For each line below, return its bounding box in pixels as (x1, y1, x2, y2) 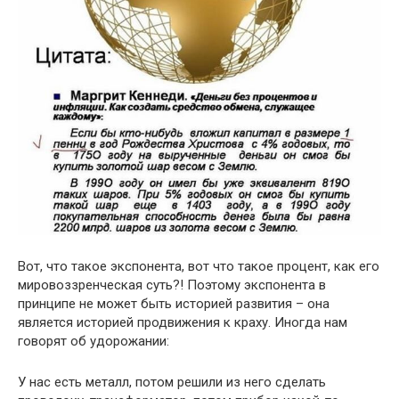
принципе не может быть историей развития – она (18, 296, 330, 313)
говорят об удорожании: (18, 333, 169, 350)
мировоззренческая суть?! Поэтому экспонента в (18, 277, 326, 294)
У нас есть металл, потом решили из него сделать (18, 374, 326, 391)
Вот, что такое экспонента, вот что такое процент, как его (18, 258, 379, 275)
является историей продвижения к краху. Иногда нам (18, 314, 347, 331)
